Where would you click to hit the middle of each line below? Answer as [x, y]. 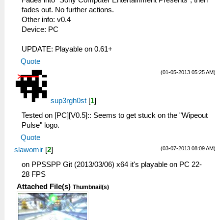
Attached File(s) [44, 187]
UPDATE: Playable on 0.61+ [67, 49]
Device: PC [40, 29]
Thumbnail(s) [91, 187]
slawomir [29, 150]
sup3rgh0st [69, 101]
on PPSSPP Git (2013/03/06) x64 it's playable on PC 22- [112, 165]
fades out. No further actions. [68, 10]
